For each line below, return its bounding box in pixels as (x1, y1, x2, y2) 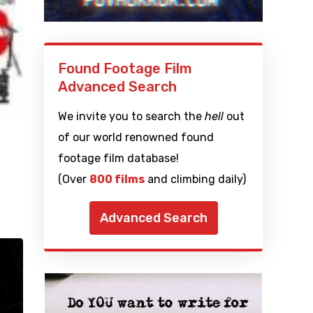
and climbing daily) (145, 173, 247, 187)
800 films (89, 173, 145, 187)
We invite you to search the (58, 110, 205, 124)
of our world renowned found (58, 131, 214, 145)
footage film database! (58, 152, 180, 166)
